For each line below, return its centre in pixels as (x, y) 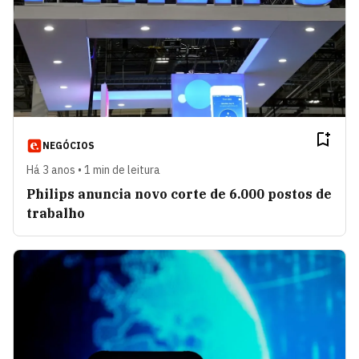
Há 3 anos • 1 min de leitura (93, 170)
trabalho (56, 214)
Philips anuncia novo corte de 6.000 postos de (179, 194)
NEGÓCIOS (69, 146)
